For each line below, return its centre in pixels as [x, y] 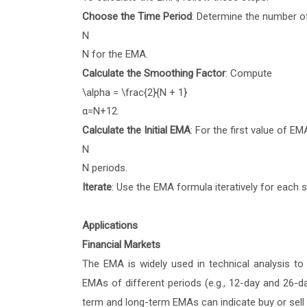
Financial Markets [121, 245]
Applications [110, 226]
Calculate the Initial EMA [136, 131]
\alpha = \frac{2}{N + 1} [134, 93]
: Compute [250, 74]
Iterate [97, 187]
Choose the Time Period [137, 17]
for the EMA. [118, 54]
